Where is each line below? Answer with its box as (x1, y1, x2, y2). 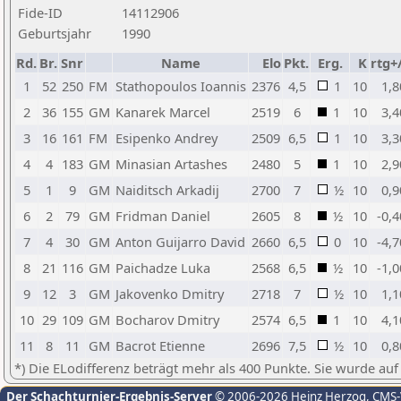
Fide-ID (18, 4, 63, 21)
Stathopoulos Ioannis (115, 77, 246, 95)
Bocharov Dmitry (115, 311, 219, 328)
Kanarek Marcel (115, 103, 210, 121)
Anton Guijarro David (115, 233, 245, 251)
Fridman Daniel (115, 207, 210, 225)
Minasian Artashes (115, 155, 227, 173)
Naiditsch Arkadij (115, 181, 219, 199)
